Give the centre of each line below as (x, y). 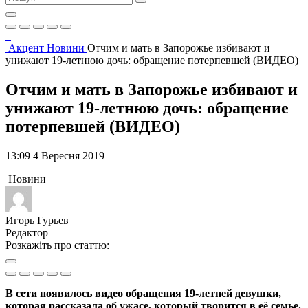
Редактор (27, 232)
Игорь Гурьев (37, 220)
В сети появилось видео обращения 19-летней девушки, (143, 293)
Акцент (27, 48)
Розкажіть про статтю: (57, 245)
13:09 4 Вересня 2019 (55, 155)
